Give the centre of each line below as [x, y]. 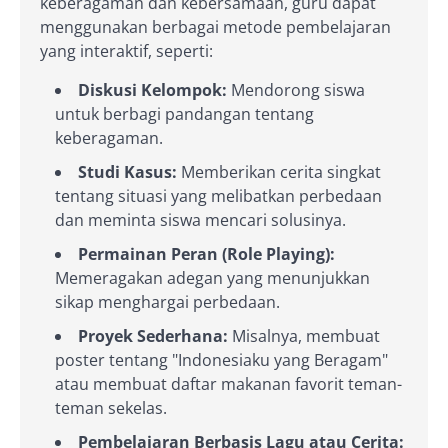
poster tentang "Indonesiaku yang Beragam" [221, 359]
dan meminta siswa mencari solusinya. [200, 219]
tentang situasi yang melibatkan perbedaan [218, 195]
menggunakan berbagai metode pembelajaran [215, 26]
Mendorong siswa [296, 89]
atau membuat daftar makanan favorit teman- [228, 383]
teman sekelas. [111, 407]
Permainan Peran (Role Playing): [206, 253]
